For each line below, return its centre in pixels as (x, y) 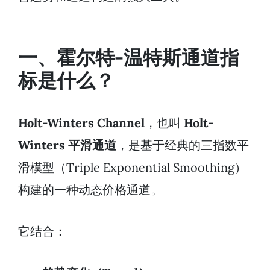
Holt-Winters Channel (81, 122)
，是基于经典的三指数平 (183, 145)
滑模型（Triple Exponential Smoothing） (132, 167)
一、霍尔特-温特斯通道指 (129, 57)
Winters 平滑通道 (67, 145)
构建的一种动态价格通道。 (90, 189)
